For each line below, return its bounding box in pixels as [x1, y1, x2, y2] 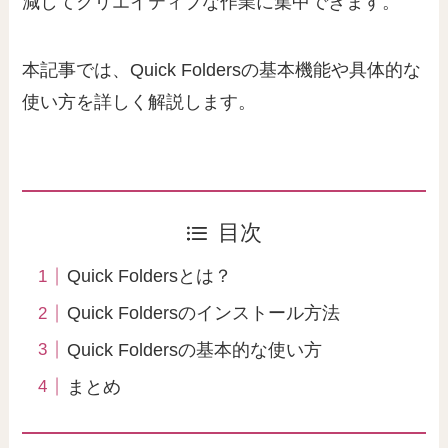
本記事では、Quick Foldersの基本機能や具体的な [22, 59, 422, 80]
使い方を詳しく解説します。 [22, 91, 257, 112]
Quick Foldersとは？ [67, 266, 233, 287]
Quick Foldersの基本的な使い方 [67, 340, 323, 361]
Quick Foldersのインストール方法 [67, 303, 341, 324]
